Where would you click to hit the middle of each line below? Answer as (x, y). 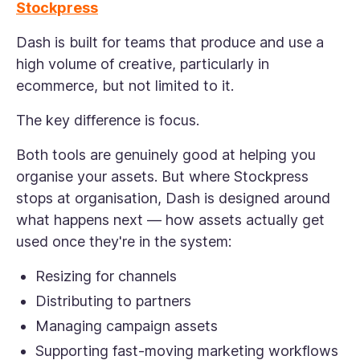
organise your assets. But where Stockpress (162, 176)
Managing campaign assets (127, 326)
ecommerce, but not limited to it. (125, 86)
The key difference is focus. (108, 120)
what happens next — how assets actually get (170, 220)
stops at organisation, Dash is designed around (173, 198)
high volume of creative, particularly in (143, 64)
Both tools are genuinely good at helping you (166, 155)
